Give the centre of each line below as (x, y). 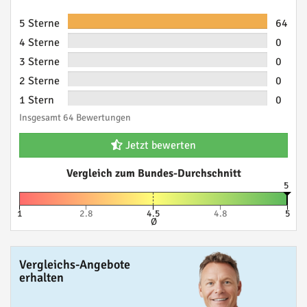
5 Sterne (39, 23)
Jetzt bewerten (159, 145)
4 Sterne (39, 42)
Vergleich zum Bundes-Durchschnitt (153, 173)
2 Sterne (39, 81)
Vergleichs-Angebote (75, 265)
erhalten (41, 278)
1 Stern (37, 100)
